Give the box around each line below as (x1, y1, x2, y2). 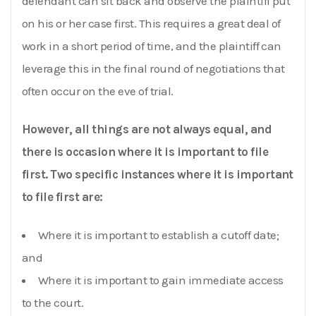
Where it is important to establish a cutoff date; (38, 227, 279, 242)
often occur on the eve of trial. (22, 83, 174, 98)
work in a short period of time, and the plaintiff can (22, 38, 281, 53)
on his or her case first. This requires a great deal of (22, 16, 281, 30)
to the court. (22, 295, 84, 310)
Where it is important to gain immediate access (38, 272, 284, 287)
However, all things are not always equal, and (22, 121, 272, 136)
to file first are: (22, 189, 103, 204)
